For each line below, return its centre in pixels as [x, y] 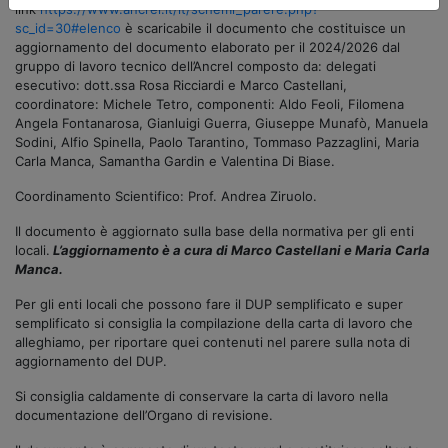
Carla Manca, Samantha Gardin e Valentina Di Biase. [175, 160]
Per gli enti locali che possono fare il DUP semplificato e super [209, 303]
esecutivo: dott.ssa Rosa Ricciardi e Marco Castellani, [181, 84]
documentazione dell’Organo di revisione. [144, 414]
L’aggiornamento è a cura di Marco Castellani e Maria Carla [240, 249]
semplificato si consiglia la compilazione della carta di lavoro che [214, 322]
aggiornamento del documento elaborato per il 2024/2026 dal [207, 46]
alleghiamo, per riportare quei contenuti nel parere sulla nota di [212, 341]
